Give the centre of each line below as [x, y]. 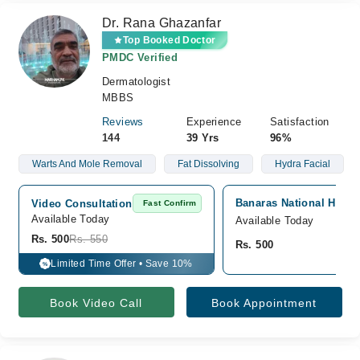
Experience [214, 122]
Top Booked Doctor [170, 40]
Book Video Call [96, 303]
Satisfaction [300, 122]
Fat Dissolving [208, 164]
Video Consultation [82, 203]
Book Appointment [264, 303]
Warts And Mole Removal [87, 164]
